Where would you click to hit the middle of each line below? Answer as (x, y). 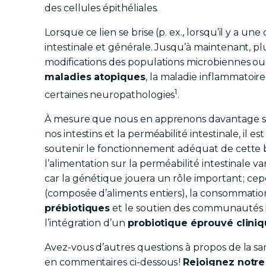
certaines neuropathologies (110, 95)
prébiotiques (77, 208)
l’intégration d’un (86, 223)
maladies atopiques (95, 77)
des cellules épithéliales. (102, 8)
